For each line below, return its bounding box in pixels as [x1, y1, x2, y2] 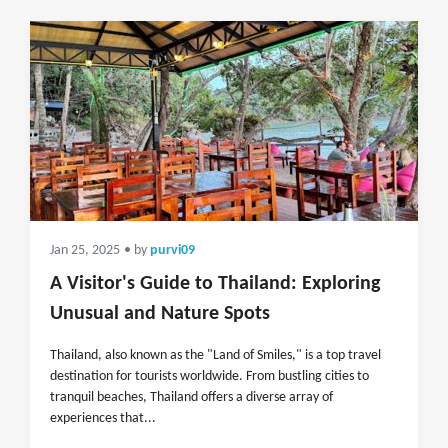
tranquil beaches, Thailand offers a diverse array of [50, 390, 333, 405]
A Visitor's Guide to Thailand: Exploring [50, 274, 380, 294]
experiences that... [50, 411, 156, 426]
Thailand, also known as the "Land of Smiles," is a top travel [50, 348, 381, 363]
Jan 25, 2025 [50, 244, 120, 257]
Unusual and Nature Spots [50, 304, 270, 324]
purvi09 [150, 244, 195, 257]
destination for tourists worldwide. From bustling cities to [50, 369, 369, 384]
